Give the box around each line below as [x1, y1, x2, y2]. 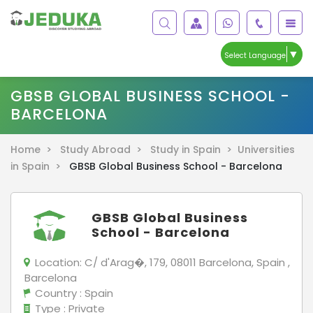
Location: [32, 254, 85, 270]
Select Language [224, 50, 286, 61]
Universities [238, 142, 295, 156]
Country [32, 285, 80, 300]
